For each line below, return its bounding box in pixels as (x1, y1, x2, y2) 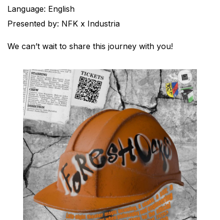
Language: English (7, 4, 75, 14)
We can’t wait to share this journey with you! (7, 41, 173, 51)
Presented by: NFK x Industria (7, 19, 120, 28)
